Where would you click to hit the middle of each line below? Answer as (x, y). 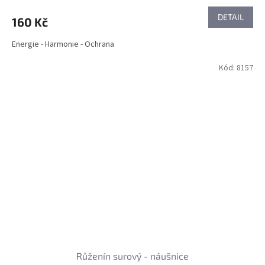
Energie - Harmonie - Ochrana (63, 44)
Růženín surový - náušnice (132, 256)
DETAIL (231, 17)
